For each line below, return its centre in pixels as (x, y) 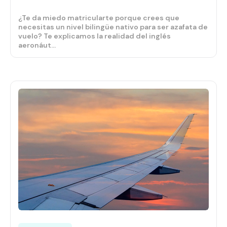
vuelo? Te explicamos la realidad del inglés (94, 36)
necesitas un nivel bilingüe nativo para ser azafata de (113, 27)
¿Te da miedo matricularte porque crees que (99, 18)
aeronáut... (37, 45)
